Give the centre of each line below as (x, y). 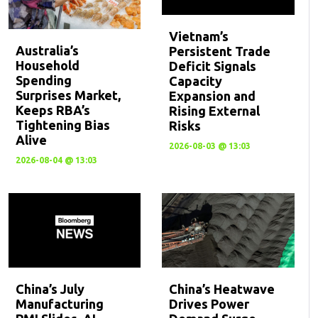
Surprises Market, (68, 95)
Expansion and (213, 96)
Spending (43, 80)
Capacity (196, 81)
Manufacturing (59, 304)
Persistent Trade (220, 51)
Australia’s (47, 50)
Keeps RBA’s (53, 110)
